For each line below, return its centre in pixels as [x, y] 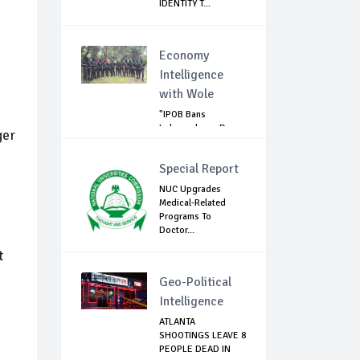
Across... [177, 156]
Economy [184, 56]
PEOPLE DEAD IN [195, 350]
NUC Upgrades [190, 190]
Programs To [185, 217]
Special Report [199, 169]
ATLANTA [177, 322]
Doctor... [177, 231]
